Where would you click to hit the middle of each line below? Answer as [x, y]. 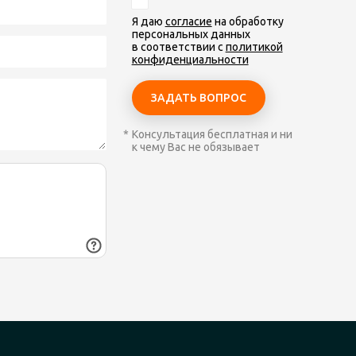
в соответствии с [178, 47]
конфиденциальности [190, 60]
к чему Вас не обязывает [195, 147]
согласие [188, 21]
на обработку [248, 21]
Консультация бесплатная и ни [212, 134]
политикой [254, 47]
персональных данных [191, 34]
